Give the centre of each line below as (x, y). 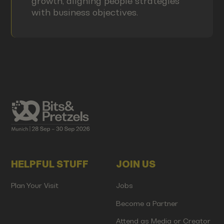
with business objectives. (84, 12)
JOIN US (135, 164)
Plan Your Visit (35, 185)
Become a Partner (147, 203)
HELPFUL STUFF (50, 164)
